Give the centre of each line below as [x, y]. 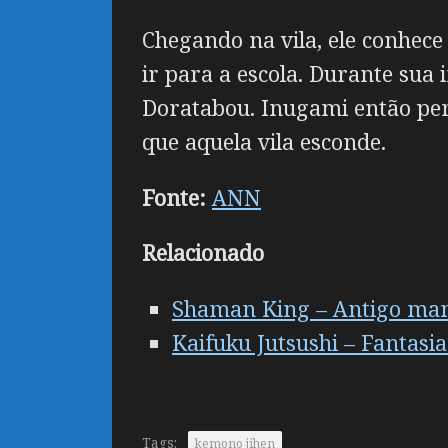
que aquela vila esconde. [264, 142]
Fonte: [174, 197]
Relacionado [203, 253]
